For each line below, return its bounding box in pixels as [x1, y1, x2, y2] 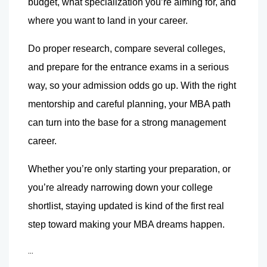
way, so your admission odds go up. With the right [28, 80, 236, 91]
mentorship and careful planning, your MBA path [28, 98, 231, 109]
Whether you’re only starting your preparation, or [28, 163, 231, 174]
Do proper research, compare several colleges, [28, 43, 225, 54]
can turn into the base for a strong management [28, 117, 226, 128]
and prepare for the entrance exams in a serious [28, 61, 229, 72]
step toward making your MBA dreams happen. [28, 219, 225, 229]
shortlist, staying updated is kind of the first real [28, 200, 224, 211]
